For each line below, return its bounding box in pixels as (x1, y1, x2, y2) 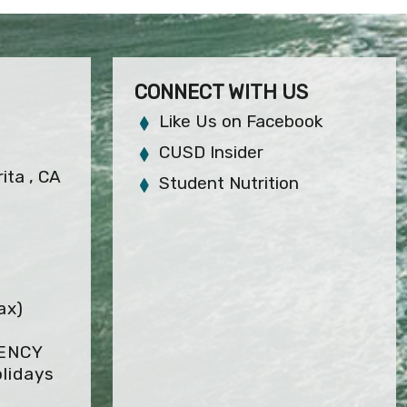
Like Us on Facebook (159, 111, 323, 132)
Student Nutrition (159, 173, 300, 194)
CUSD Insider (159, 142, 264, 163)
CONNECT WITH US (134, 80, 308, 104)
